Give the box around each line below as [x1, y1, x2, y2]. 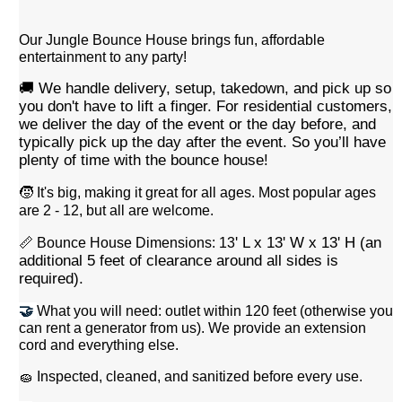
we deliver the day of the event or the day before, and [19, 115, 377, 133]
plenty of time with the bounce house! [19, 151, 269, 169]
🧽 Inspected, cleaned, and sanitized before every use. [19, 368, 363, 384]
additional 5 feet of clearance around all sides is [19, 251, 339, 269]
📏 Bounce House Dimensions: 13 [19, 234, 236, 250]
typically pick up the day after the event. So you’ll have [19, 133, 387, 151]
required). [19, 269, 84, 287]
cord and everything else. [19, 336, 179, 353]
